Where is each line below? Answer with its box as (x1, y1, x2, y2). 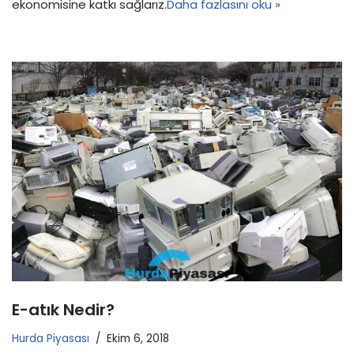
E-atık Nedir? (12, 299, 115, 322)
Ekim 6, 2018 (107, 331, 169, 347)
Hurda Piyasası (12, 331, 89, 347)
